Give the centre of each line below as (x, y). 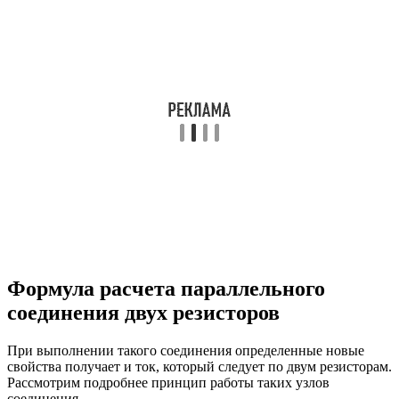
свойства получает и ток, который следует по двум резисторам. (199, 366)
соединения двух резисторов (143, 312)
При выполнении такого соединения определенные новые (186, 350)
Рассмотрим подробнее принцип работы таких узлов (168, 382)
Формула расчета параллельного (166, 288)
